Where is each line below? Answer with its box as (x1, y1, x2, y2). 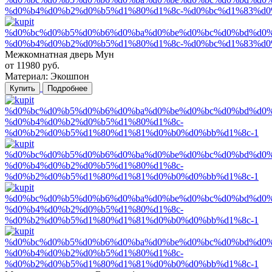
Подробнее (47, 83, 87, 93)
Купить (10, 83, 35, 93)
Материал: (5, 70, 50, 81)
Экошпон (50, 70, 89, 81)
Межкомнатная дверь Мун (5, 49, 114, 59)
